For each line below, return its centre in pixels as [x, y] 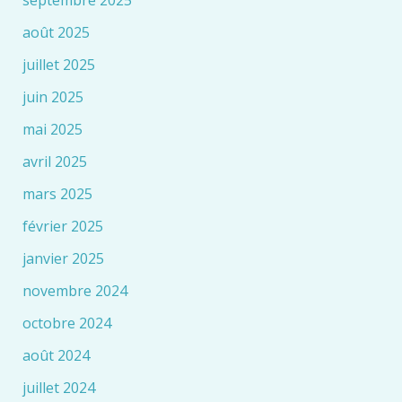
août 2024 [56, 356]
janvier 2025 [63, 259]
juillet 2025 [58, 65]
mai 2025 [52, 130]
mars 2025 [57, 194]
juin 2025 [52, 97]
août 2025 [56, 33]
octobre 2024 [66, 323]
